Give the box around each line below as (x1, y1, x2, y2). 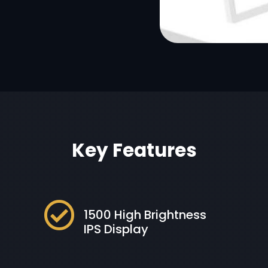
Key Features (71, 137, 197, 164)
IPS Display (84, 220, 149, 237)
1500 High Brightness (84, 206, 207, 223)
